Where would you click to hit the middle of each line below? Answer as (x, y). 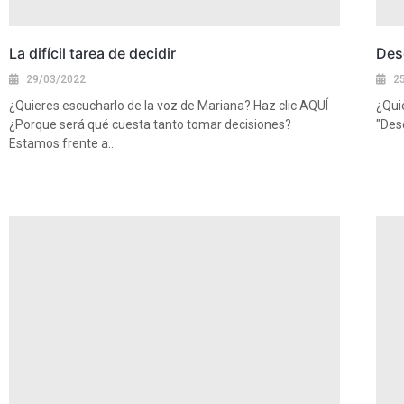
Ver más (30, 175)
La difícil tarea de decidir (92, 54)
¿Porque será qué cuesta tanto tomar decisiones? (150, 125)
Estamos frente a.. (61, 144)
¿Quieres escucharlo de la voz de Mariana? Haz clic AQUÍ (169, 106)
